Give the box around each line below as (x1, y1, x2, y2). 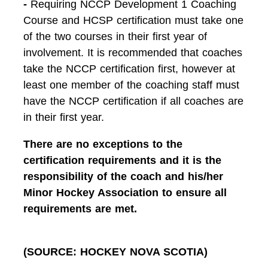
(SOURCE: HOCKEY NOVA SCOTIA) (23, 246, 208, 258)
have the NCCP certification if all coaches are (23, 95, 243, 107)
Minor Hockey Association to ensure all (23, 186, 227, 199)
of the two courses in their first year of (23, 30, 207, 42)
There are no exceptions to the (23, 138, 182, 150)
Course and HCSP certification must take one (23, 14, 243, 26)
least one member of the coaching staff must (23, 78, 239, 91)
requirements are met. (23, 202, 137, 215)
